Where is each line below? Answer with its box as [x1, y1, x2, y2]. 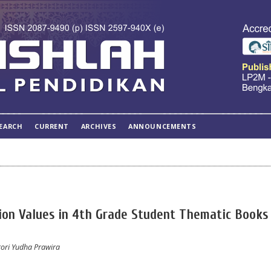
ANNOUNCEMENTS [128, 122, 197, 131]
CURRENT [34, 122, 69, 131]
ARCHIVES [80, 122, 117, 131]
